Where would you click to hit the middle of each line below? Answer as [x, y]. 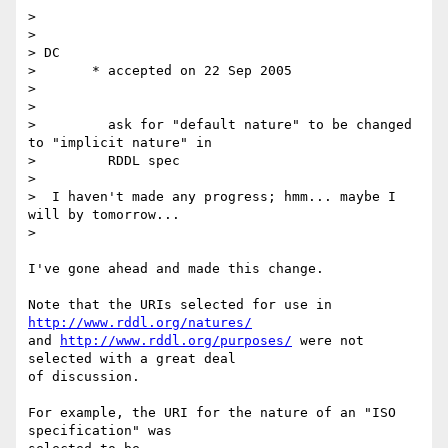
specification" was [108, 431]
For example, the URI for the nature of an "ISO [212, 413]
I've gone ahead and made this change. [176, 269]
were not [328, 341]
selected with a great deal [140, 359]
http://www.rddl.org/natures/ [140, 323]
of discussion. [84, 377]
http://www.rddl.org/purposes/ [176, 341]
